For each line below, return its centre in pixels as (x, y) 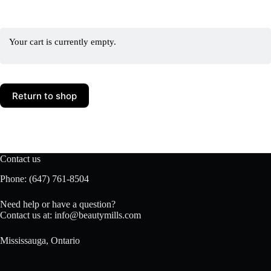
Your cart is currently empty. (63, 42)
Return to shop (44, 96)
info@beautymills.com (98, 215)
